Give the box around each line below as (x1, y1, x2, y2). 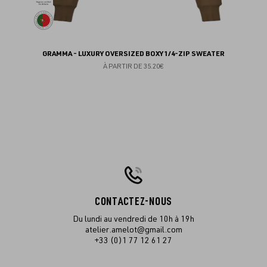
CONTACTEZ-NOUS (94, 195, 173, 208)
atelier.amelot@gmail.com (85, 224, 182, 235)
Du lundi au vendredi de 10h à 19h (73, 213, 194, 224)
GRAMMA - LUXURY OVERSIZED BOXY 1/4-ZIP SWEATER (42, 49, 225, 58)
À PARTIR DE (103, 61, 142, 70)
